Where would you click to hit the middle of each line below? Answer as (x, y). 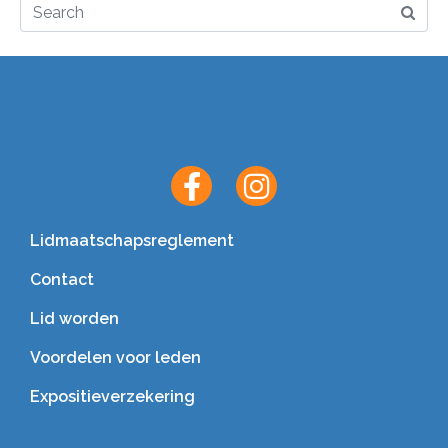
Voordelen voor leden (115, 357)
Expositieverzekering (112, 396)
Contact (62, 279)
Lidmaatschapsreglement (132, 240)
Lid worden (74, 318)
